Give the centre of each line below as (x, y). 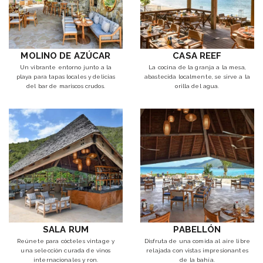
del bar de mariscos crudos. (66, 86)
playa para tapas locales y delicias (66, 77)
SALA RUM (66, 230)
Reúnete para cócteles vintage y (66, 241)
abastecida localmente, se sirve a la (197, 77)
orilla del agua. (197, 86)
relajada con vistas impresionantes (197, 251)
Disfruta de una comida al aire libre (197, 241)
